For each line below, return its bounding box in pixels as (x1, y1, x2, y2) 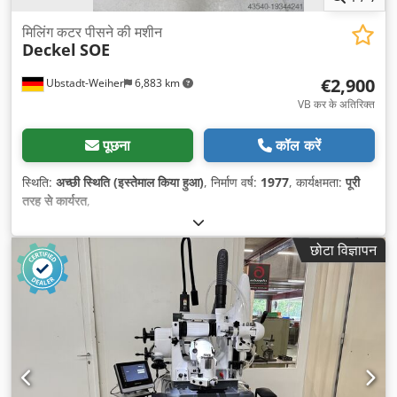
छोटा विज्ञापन (310, 240, 377, 261)
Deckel (22, 39, 76, 61)
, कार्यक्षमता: (289, 174, 346, 191)
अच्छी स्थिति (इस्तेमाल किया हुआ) (56, 174, 204, 191)
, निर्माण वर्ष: (204, 174, 261, 191)
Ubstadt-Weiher (43, 75, 124, 91)
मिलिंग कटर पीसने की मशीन (22, 22, 162, 43)
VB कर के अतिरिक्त (298, 97, 375, 113)
